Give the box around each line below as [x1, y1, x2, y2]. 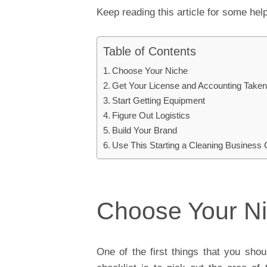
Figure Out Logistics [112, 110, 191, 120]
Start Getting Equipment [112, 95, 206, 105]
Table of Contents [103, 44, 196, 58]
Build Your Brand [112, 125, 178, 135]
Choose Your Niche [112, 65, 188, 76]
